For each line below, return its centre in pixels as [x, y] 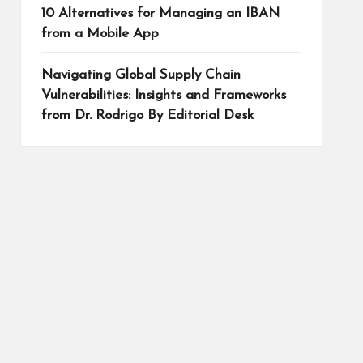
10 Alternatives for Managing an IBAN [160, 13]
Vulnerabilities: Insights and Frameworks [163, 95]
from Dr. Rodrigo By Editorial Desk [147, 115]
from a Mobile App [100, 34]
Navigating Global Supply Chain [141, 75]
